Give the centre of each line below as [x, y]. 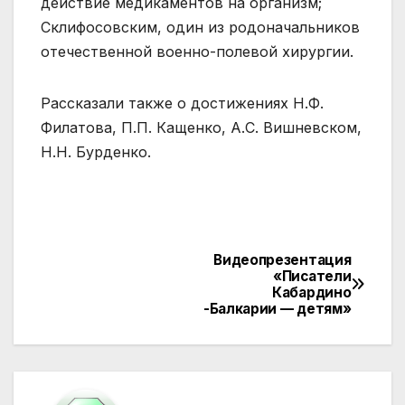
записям [100, 344]
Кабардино [312, 292]
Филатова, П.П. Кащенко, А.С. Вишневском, [201, 127]
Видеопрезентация [283, 259]
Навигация [118, 269]
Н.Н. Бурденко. [96, 151]
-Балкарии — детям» [277, 308]
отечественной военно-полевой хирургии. [197, 51]
